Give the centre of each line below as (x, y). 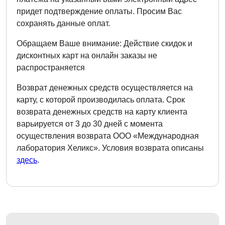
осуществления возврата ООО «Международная (108, 136)
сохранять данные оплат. (63, 23)
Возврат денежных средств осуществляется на (105, 88)
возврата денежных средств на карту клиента (102, 112)
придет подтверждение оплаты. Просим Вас (99, 11)
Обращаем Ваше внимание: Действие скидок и (104, 43)
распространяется (51, 68)
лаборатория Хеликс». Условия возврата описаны (110, 148)
